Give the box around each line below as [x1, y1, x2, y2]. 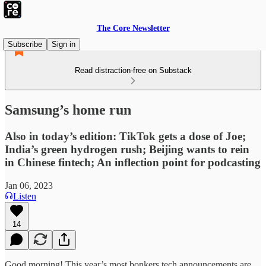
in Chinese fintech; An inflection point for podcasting [5, 156, 261, 169]
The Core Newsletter [96, 24, 170, 33]
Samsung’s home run [5, 102, 131, 118]
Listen [13, 191, 36, 201]
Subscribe [8, 40, 42, 49]
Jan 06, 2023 [5, 180, 53, 191]
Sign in [52, 40, 75, 49]
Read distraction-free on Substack [74, 66, 192, 75]
